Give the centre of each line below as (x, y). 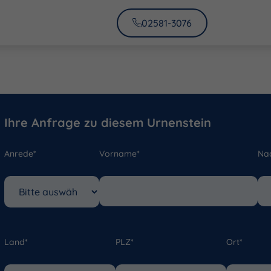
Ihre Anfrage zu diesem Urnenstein (108, 122)
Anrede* (20, 154)
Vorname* (120, 154)
